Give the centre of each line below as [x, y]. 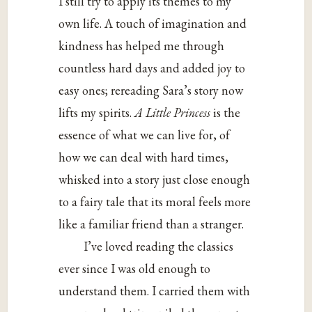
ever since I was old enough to [135, 269]
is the [227, 113]
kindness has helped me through [142, 46]
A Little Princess [174, 113]
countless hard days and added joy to [152, 68]
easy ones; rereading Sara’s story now [151, 91]
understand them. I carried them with [155, 291]
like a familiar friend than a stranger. [151, 224]
